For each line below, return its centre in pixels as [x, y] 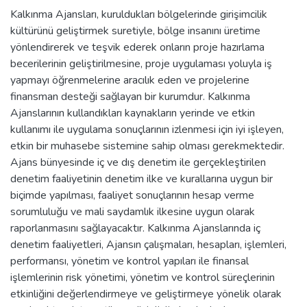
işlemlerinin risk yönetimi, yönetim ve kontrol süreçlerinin [143, 277]
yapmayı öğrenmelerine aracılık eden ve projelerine [130, 80]
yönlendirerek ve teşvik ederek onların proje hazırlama [137, 47]
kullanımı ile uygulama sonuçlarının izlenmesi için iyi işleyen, [147, 129]
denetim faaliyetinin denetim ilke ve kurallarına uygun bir [142, 179]
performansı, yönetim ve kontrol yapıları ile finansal [130, 261]
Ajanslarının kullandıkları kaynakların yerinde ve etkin [133, 113]
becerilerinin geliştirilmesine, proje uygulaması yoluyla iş [141, 63]
